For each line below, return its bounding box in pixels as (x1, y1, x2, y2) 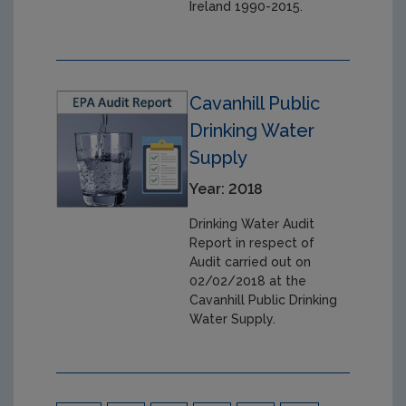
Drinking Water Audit (189, 216, 315, 231)
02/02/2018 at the (189, 273, 307, 288)
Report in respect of (189, 235, 315, 250)
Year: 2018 (189, 179, 264, 198)
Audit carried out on (189, 254, 312, 269)
